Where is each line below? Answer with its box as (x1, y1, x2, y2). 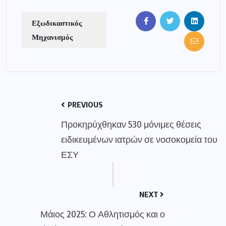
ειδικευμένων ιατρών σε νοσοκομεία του (61, 133, 217, 145)
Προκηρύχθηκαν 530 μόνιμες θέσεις (61, 118, 201, 130)
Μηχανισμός (32, 32, 73, 41)
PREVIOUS (66, 100, 103, 109)
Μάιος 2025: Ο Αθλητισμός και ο (40, 208, 165, 220)
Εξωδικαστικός (32, 18, 82, 27)
